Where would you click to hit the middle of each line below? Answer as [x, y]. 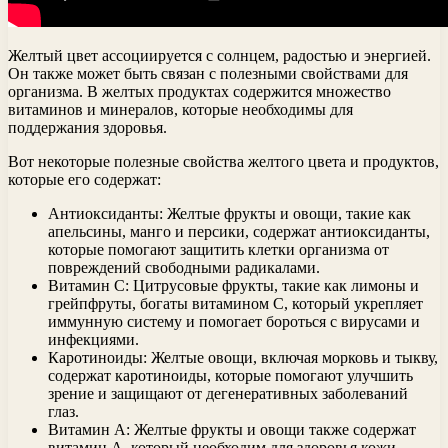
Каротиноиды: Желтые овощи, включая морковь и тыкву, [243, 357]
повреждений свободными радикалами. [184, 267]
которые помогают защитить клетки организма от [218, 249]
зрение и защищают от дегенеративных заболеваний [228, 393]
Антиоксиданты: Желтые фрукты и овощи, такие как [229, 213]
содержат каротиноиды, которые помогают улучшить [230, 375]
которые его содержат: [84, 179]
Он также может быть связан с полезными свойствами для [208, 73]
